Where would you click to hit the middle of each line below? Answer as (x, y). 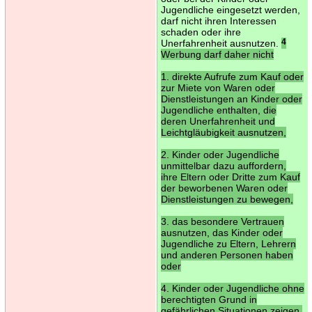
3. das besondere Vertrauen (222, 221)
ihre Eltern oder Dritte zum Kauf (230, 177)
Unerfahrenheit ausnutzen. (221, 43)
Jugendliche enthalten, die (218, 110)
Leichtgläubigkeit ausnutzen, (223, 132)
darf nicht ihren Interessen (218, 21)
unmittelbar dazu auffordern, (223, 165)
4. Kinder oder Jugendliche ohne (232, 288)
